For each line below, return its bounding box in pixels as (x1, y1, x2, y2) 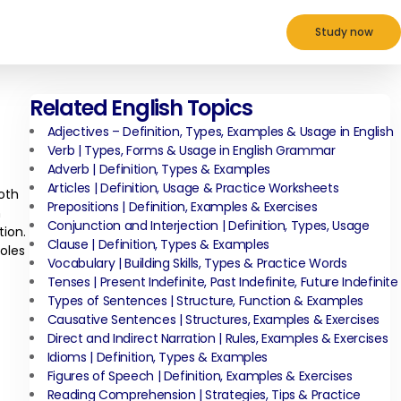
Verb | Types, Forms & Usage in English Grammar (47, 141, 336, 159)
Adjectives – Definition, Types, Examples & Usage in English (47, 123, 394, 141)
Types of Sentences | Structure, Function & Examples (47, 292, 363, 310)
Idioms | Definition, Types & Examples (47, 348, 268, 366)
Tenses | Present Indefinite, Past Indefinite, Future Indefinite (47, 273, 398, 291)
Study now (314, 24, 373, 39)
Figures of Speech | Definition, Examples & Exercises (47, 367, 353, 385)
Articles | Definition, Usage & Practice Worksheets (47, 179, 339, 197)
